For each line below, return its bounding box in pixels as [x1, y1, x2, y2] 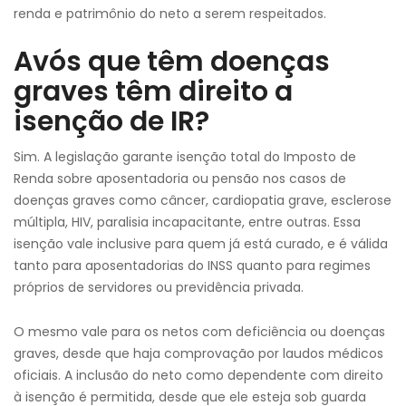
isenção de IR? [14, 102, 209, 140]
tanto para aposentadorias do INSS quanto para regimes [14, 256, 371, 275]
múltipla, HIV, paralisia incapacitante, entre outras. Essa [14, 213, 361, 231]
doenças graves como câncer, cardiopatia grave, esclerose [14, 191, 391, 209]
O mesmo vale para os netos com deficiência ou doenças [14, 323, 385, 341]
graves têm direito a [14, 72, 293, 111]
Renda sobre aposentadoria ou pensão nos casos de [14, 169, 346, 188]
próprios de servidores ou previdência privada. [14, 278, 304, 296]
